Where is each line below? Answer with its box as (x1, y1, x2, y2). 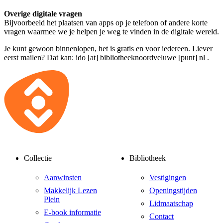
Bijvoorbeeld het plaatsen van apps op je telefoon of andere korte (4, 18, 208, 27)
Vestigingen (149, 173, 186, 182)
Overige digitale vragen (4, 9, 82, 18)
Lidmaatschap (149, 199, 193, 208)
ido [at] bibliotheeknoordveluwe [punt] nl (76, 53, 205, 62)
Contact (149, 212, 174, 221)
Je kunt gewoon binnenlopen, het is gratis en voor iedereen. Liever (4, 44, 213, 53)
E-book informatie (44, 208, 101, 217)
